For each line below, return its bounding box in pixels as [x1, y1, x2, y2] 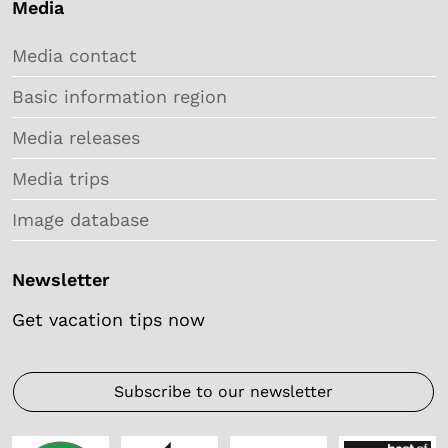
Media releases [12, 126, 140, 148]
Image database [12, 208, 149, 230]
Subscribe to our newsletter [114, 381, 333, 401]
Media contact [12, 44, 137, 66]
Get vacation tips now [12, 308, 205, 330]
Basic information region [12, 85, 227, 107]
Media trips [12, 167, 109, 189]
